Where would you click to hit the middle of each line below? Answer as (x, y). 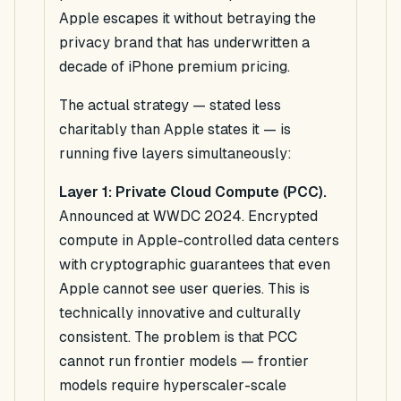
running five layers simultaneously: (175, 154)
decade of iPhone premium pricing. (175, 67)
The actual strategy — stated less (170, 106)
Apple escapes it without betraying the (188, 19)
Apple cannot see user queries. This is (184, 289)
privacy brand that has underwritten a (184, 43)
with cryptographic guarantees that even (195, 265)
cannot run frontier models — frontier (184, 362)
